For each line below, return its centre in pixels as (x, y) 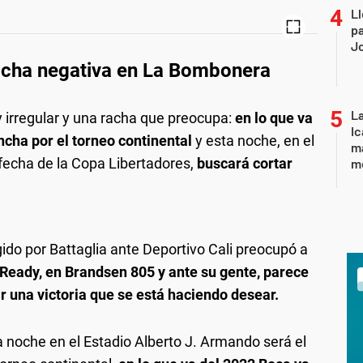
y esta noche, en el (253, 140)
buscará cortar (245, 163)
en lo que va (274, 117)
